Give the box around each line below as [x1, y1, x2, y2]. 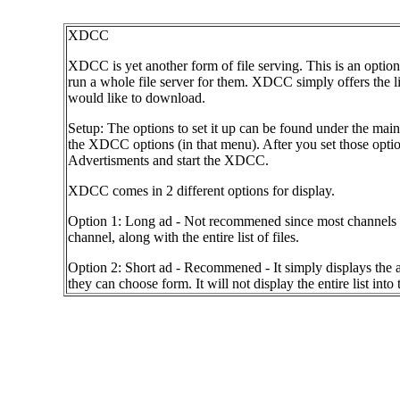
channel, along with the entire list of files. [68, 229, 299, 245]
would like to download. [68, 90, 205, 105]
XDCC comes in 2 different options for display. [68, 183, 335, 198]
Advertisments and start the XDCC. [68, 153, 269, 168]
